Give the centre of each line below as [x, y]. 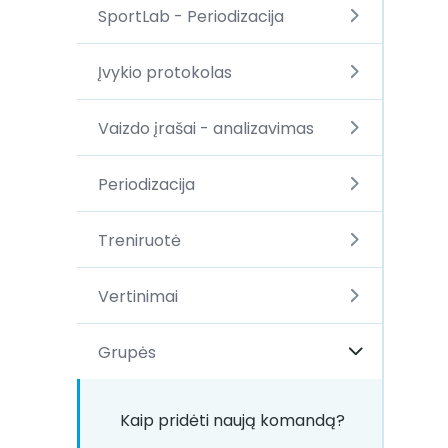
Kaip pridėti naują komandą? [232, 420]
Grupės [126, 352]
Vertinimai [137, 296]
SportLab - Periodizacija [190, 16]
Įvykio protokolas [164, 72]
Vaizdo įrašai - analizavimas [205, 128]
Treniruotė [139, 240]
